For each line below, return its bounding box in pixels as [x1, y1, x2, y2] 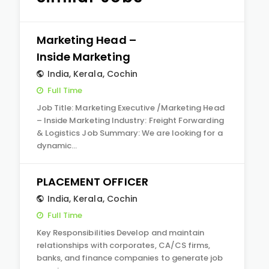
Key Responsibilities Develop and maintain [36, 227, 205, 238]
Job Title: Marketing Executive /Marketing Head [36, 102, 225, 113]
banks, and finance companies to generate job [36, 252, 223, 264]
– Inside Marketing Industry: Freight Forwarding [36, 115, 224, 126]
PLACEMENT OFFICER [36, 174, 148, 189]
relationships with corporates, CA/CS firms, [36, 240, 211, 251]
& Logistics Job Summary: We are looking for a [36, 127, 223, 139]
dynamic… [36, 140, 77, 151]
